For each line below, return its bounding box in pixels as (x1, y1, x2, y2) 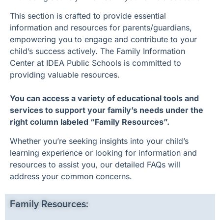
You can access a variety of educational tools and (10, 93, 199, 104)
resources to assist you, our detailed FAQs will (10, 159, 180, 169)
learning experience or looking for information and (10, 147, 197, 158)
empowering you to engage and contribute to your (10, 34, 197, 45)
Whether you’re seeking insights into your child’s (10, 136, 189, 146)
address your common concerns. (10, 171, 135, 181)
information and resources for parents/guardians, (10, 23, 192, 33)
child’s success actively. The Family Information (10, 46, 185, 56)
